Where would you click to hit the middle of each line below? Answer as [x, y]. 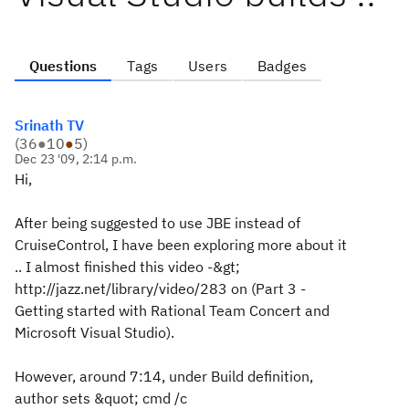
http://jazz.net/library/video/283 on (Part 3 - [160, 288]
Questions [63, 66]
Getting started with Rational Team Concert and [172, 310]
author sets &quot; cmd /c [101, 398]
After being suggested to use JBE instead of [157, 223]
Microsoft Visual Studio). [94, 332]
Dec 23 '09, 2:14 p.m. [76, 159]
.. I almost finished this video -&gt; [127, 267]
